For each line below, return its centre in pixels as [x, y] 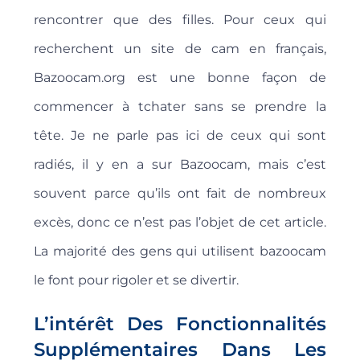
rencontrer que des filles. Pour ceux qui [180, 20]
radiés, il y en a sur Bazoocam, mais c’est [180, 165]
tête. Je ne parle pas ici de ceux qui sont [180, 136]
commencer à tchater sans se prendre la [180, 107]
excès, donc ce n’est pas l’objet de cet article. [180, 223]
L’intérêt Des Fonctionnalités [180, 324]
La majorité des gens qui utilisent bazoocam [180, 252]
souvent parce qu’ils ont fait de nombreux [180, 194]
